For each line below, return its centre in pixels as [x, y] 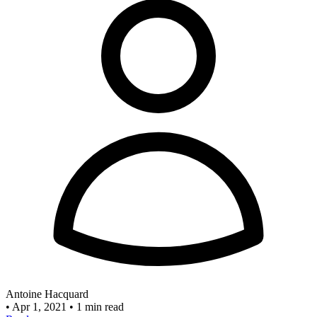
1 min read [100, 306]
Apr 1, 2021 [41, 306]
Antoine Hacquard [47, 294]
